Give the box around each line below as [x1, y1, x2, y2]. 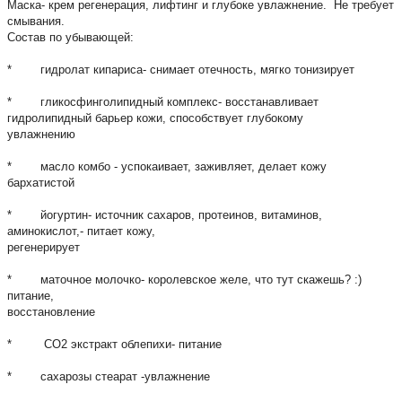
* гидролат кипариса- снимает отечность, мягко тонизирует [7, 62, 354, 76]
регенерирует [7, 240, 80, 254]
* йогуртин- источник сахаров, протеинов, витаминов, [7, 207, 322, 222]
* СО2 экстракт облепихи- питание [7, 336, 222, 351]
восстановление [7, 304, 95, 319]
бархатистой [7, 175, 74, 189]
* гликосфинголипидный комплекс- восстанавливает [7, 94, 319, 109]
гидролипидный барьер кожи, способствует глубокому [7, 110, 303, 125]
